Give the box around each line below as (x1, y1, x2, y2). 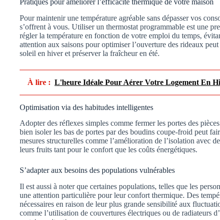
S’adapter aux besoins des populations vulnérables (20, 166, 175, 175)
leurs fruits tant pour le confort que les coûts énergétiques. (20, 145, 197, 154)
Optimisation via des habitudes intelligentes (20, 103, 153, 111)
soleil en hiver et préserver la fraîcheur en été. (20, 49, 160, 57)
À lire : (27, 78, 51, 86)
